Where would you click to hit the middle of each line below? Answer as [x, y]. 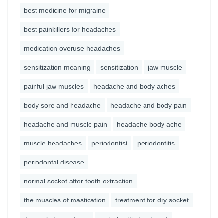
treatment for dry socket [152, 200]
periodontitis [156, 143]
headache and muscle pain [65, 124]
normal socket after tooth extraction [78, 181]
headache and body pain [149, 105]
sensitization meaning [57, 67]
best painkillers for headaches [70, 29]
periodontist [109, 143]
